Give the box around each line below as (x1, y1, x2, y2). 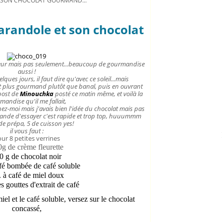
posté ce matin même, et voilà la (55, 89, 143, 98)
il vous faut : (9, 126, 44, 135)
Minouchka (19, 89, 54, 98)
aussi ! (17, 67, 36, 76)
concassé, (11, 204, 42, 213)
